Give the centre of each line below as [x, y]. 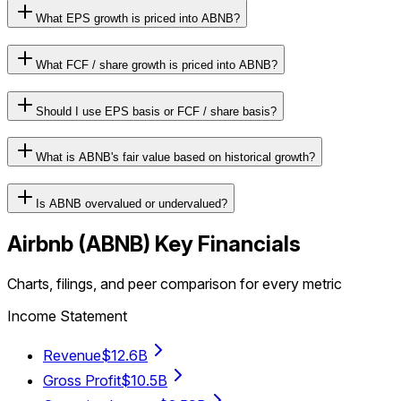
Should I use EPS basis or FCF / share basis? [156, 111]
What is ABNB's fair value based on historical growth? [175, 158]
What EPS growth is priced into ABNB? [138, 19]
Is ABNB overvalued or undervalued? [132, 204]
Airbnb [40, 244]
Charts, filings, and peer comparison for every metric [175, 284]
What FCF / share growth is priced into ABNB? [157, 65]
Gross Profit [82, 380]
